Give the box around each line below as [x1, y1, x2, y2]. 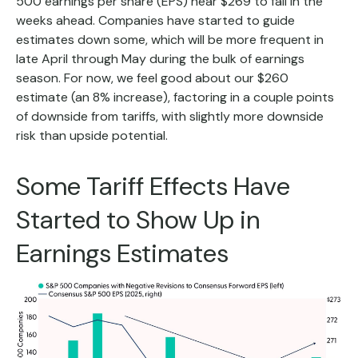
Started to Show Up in [16, 202, 260, 237]
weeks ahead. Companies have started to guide [16, 11, 295, 29]
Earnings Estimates [16, 236, 229, 270]
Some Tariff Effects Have [16, 169, 290, 203]
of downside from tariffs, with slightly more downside [16, 107, 324, 125]
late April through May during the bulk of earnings [16, 50, 304, 67]
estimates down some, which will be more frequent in [16, 30, 324, 48]
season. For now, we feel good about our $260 [16, 69, 288, 86]
